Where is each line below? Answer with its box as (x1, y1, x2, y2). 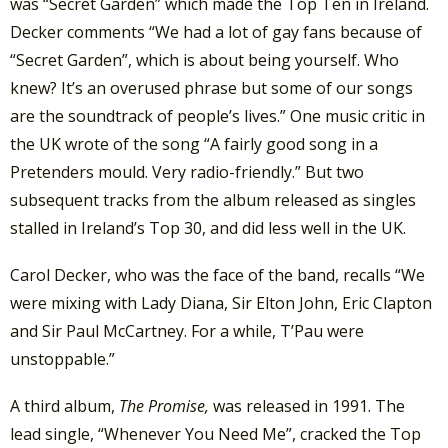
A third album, (10, 395, 119, 418)
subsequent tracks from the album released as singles (10, 188, 416, 211)
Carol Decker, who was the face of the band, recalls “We (10, 263, 425, 286)
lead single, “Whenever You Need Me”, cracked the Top (10, 423, 421, 446)
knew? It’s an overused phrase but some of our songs (10, 76, 413, 99)
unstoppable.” (10, 347, 115, 370)
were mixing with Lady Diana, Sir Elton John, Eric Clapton (10, 291, 432, 314)
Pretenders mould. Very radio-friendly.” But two (10, 160, 364, 183)
